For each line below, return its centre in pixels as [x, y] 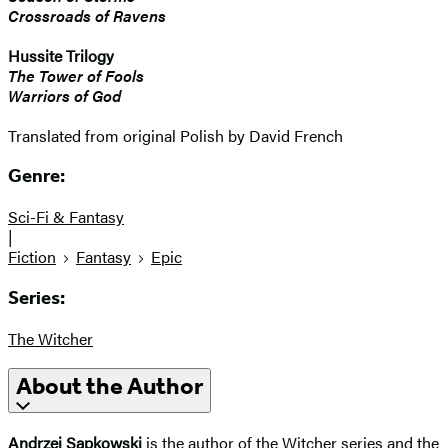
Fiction [32, 257]
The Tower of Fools [76, 75]
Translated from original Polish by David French [175, 135]
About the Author [109, 386]
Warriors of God [64, 95]
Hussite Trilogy [61, 55]
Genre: [36, 176]
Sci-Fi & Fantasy [66, 217]
